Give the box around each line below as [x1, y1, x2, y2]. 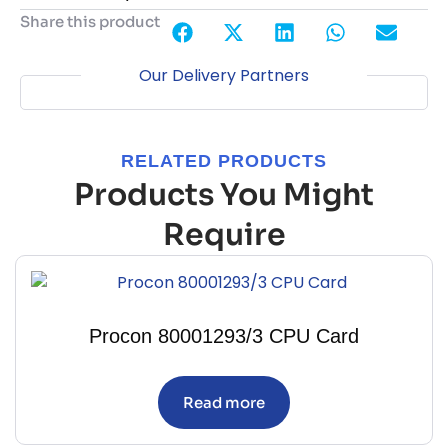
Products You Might [74, 176, 374, 215]
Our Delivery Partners [139, 64, 309, 88]
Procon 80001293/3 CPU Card [89, 325, 359, 348]
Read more [183, 393, 265, 413]
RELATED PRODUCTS [121, 151, 327, 172]
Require [162, 216, 286, 255]
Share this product [20, 12, 160, 32]
